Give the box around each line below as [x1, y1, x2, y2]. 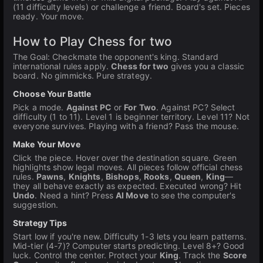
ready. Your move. [13, 11, 85, 21]
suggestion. [13, 200, 59, 210]
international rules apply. [13, 61, 112, 71]
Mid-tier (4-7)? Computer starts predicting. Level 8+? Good [13, 241, 244, 251]
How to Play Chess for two [13, 34, 172, 49]
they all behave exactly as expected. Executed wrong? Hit [13, 181, 241, 191]
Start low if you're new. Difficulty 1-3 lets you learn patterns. [13, 231, 247, 241]
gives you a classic [168, 61, 245, 71]
